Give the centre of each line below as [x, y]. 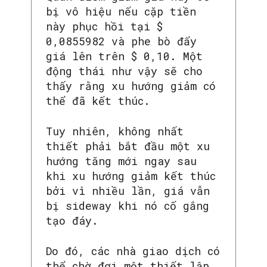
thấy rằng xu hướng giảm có [131, 86]
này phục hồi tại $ [104, 26]
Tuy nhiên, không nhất [115, 131]
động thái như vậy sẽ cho [124, 71]
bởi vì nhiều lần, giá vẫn [128, 190]
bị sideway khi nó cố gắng [128, 205]
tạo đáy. [75, 220]
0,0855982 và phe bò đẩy [121, 41]
